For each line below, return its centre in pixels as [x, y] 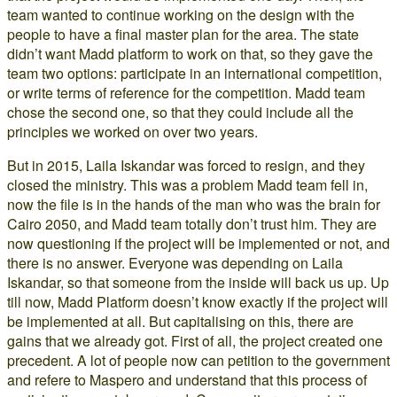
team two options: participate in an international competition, [195, 73]
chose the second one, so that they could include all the [180, 112]
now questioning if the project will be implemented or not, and [198, 243]
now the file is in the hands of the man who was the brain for [194, 204]
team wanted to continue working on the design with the [181, 15]
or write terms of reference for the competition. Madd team [186, 93]
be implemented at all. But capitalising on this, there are [180, 321]
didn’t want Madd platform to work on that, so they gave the [190, 54]
